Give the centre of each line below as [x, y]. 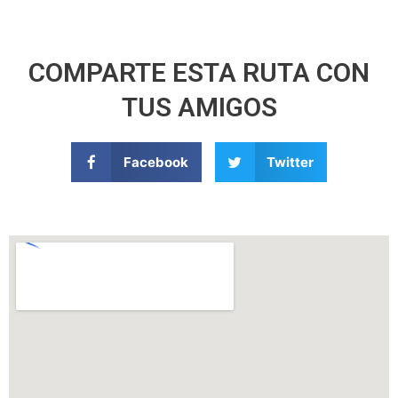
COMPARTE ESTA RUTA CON [199, 72]
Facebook [155, 162]
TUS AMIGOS [199, 107]
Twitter [290, 162]
